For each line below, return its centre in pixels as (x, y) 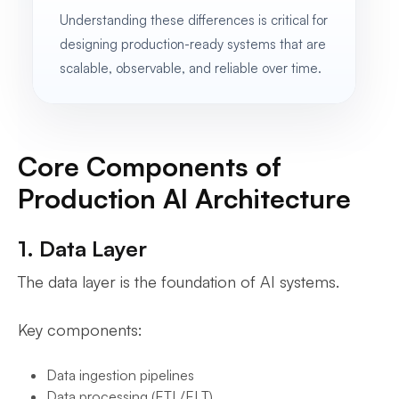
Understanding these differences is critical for (194, 20)
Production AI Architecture (184, 198)
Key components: (80, 330)
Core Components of (150, 166)
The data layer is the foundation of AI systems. (179, 281)
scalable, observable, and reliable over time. (191, 68)
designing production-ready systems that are (193, 44)
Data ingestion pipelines (120, 375)
